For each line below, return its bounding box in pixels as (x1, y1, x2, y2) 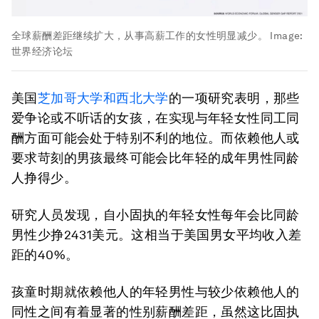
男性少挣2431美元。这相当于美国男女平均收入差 (11, 226, 302, 242)
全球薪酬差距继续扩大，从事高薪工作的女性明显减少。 (11, 29, 268, 41)
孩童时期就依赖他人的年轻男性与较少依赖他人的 (11, 283, 300, 299)
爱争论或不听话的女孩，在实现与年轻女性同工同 (11, 110, 300, 125)
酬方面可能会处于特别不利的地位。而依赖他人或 (11, 130, 300, 145)
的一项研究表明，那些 (168, 90, 300, 105)
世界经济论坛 (11, 45, 73, 57)
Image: (268, 29, 303, 41)
